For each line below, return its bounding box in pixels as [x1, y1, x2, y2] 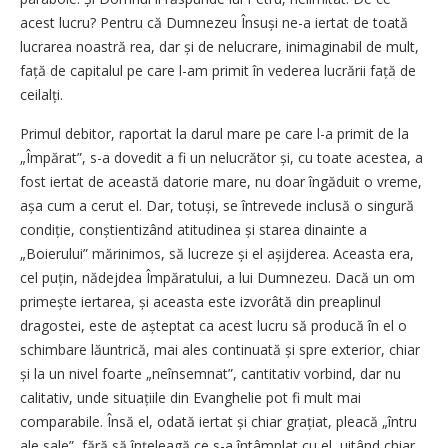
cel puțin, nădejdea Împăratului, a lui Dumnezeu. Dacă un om [20, 267, 415, 287]
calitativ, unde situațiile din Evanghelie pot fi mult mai [20, 387, 361, 407]
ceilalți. [20, 84, 63, 104]
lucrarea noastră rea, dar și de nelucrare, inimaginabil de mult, [20, 36, 419, 56]
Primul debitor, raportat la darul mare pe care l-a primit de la [20, 123, 409, 143]
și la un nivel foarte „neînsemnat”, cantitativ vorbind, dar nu [20, 363, 401, 383]
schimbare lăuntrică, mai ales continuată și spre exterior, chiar [20, 339, 420, 359]
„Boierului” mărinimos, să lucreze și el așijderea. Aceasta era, [20, 243, 414, 263]
